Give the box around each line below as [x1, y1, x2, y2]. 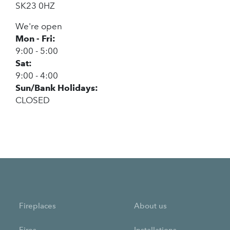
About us [134, 201, 167, 210]
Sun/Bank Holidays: [15, 83, 98, 93]
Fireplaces [19, 201, 56, 210]
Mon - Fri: [15, 33, 55, 44]
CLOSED [15, 95, 50, 105]
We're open [15, 21, 62, 31]
